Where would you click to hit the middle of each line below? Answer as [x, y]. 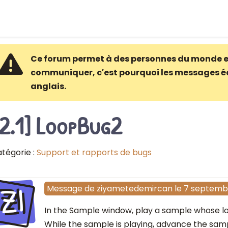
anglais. [48, 86]
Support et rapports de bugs [94, 152]
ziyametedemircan [134, 189]
